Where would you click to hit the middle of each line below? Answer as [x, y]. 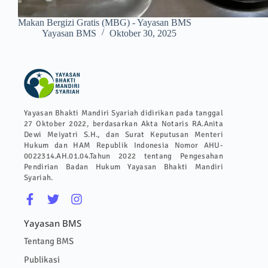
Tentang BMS [49, 241]
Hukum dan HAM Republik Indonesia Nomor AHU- [124, 145]
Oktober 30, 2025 [143, 33]
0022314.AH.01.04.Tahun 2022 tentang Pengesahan [124, 156]
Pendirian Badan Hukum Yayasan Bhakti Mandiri [124, 167]
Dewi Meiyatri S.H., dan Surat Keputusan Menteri [124, 134]
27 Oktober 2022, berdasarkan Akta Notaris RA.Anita [124, 124]
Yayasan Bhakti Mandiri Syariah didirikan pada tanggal [124, 113]
